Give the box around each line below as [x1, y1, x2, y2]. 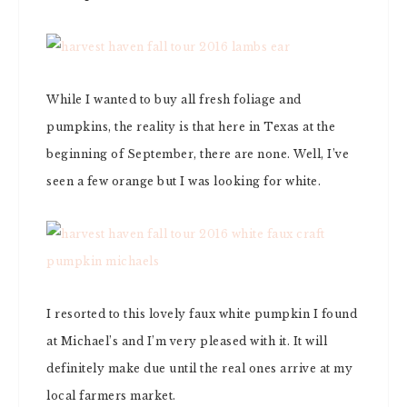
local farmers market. [46, 389, 176, 402]
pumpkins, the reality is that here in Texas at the [46, 120, 335, 134]
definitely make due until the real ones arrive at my [46, 362, 352, 375]
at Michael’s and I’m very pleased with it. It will [46, 334, 327, 348]
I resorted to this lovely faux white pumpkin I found [46, 307, 357, 321]
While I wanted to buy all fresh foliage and [46, 93, 302, 106]
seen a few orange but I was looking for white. [46, 174, 321, 188]
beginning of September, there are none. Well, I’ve [46, 147, 349, 161]
